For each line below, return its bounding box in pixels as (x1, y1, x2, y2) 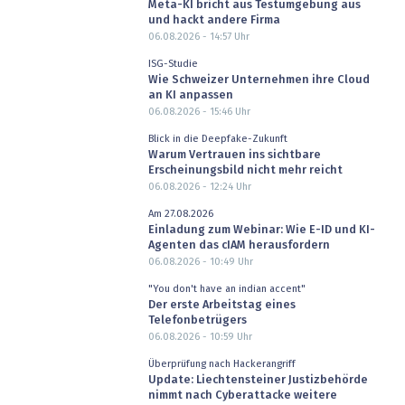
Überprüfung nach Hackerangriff (147, 358, 296, 369)
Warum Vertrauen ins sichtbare (147, 149, 321, 162)
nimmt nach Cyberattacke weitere (147, 390, 337, 402)
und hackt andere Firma (147, 14, 280, 27)
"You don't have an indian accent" (147, 283, 306, 294)
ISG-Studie (147, 58, 198, 69)
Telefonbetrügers (147, 315, 247, 327)
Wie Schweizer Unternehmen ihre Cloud (147, 74, 370, 87)
